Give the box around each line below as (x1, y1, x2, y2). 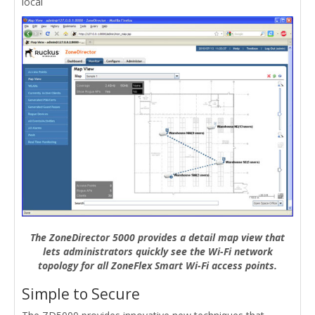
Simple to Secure (22, 284, 140, 304)
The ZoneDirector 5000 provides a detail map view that (30, 231, 285, 245)
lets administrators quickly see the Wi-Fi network (42, 245, 273, 259)
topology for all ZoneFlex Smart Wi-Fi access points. (38, 259, 277, 273)
